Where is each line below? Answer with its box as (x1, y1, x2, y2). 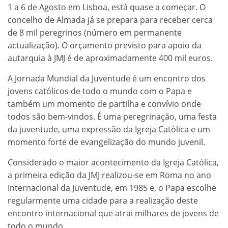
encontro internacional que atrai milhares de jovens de (8, 207, 219, 219)
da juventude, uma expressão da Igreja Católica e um (8, 123, 210, 135)
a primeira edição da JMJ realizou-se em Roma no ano (8, 169, 211, 181)
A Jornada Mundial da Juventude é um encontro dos (8, 72, 206, 84)
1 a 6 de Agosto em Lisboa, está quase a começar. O (8, 1, 206, 13)
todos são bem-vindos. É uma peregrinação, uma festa (8, 110, 217, 122)
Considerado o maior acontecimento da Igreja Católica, (8, 156, 219, 168)
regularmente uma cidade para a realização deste (8, 194, 198, 206)
